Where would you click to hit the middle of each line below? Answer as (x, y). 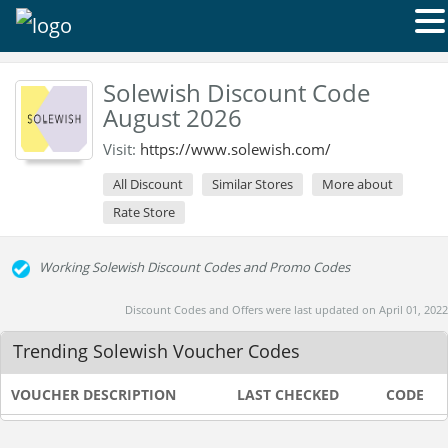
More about (357, 184)
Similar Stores (252, 184)
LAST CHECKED (288, 394)
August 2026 (172, 117)
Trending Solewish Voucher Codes (156, 351)
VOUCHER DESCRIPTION (93, 394)
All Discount (148, 184)
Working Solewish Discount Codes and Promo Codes (194, 267)
